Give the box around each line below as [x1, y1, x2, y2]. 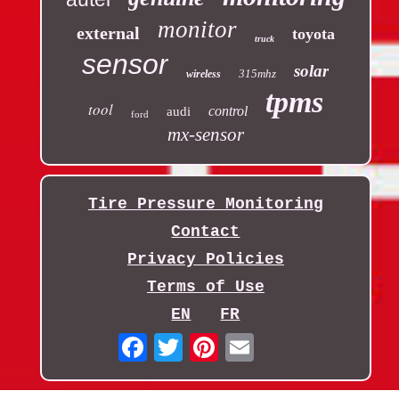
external [76, 22, 140, 43]
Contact [171, 222, 240, 240]
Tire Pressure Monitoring [87, 194, 323, 213]
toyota [291, 24, 335, 43]
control [208, 102, 248, 118]
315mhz [239, 66, 277, 80]
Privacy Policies [126, 249, 284, 268]
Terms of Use [146, 277, 265, 296]
